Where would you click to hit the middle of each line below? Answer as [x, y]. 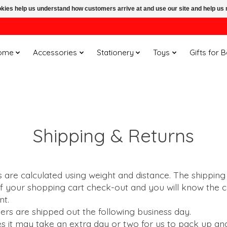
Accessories [55, 53]
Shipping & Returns [113, 135]
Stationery [115, 53]
